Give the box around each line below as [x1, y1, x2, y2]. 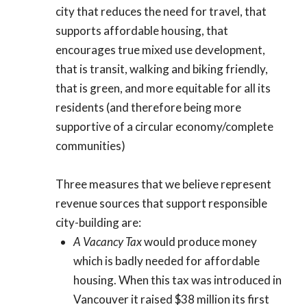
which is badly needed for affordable [73, 253, 260, 268]
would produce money [141, 234, 257, 249]
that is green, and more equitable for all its [56, 80, 271, 95]
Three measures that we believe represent [56, 176, 271, 191]
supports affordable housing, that [56, 23, 228, 38]
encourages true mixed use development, [56, 42, 265, 57]
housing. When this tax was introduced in [73, 272, 282, 287]
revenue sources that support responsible [56, 195, 267, 210]
